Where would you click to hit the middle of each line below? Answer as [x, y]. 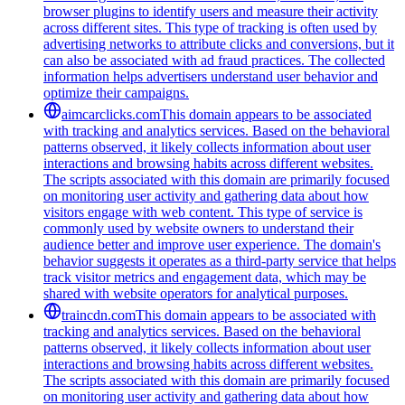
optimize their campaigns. [116, 92]
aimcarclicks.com [111, 114]
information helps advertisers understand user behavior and [211, 76]
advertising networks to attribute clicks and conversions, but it [219, 43]
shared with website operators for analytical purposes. [196, 293]
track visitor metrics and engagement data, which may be [205, 277]
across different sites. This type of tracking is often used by [210, 27]
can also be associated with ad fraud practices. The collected [214, 60]
